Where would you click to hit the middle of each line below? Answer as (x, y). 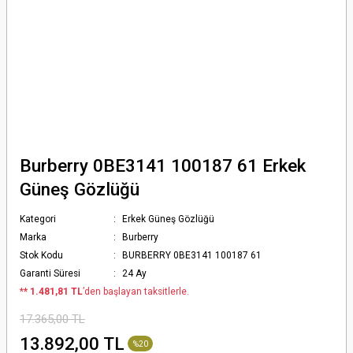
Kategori (38, 219)
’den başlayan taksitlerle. (136, 292)
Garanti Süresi (50, 273)
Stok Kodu (41, 255)
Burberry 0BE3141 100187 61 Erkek (163, 165)
